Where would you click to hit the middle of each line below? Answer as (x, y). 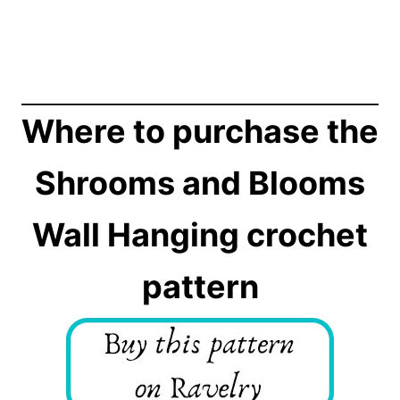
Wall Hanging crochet (200, 235)
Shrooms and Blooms (200, 183)
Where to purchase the (200, 131)
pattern (200, 287)
